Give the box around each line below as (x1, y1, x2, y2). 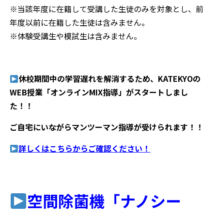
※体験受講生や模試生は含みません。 (10, 30, 141, 42)
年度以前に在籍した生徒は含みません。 (10, 16, 149, 29)
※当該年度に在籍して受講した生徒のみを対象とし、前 (10, 3, 203, 15)
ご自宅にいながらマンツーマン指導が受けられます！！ (10, 121, 203, 133)
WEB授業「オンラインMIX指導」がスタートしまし (10, 86, 188, 98)
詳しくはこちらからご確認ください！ (18, 142, 151, 155)
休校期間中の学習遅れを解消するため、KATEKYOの (18, 73, 201, 85)
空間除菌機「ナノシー (27, 189, 182, 212)
